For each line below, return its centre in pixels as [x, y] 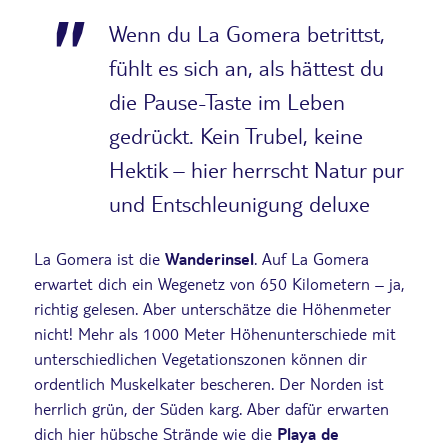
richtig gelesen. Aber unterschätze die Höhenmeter [212, 308]
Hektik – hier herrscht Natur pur [256, 169]
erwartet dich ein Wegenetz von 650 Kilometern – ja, [219, 283]
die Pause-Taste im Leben [227, 101]
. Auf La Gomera [311, 258]
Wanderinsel [209, 258]
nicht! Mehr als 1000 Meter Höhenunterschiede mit [215, 333]
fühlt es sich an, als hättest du [246, 67]
